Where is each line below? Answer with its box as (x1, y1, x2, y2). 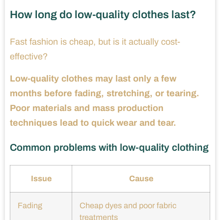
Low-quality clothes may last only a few (10, 74, 176, 84)
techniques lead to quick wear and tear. (10, 118, 176, 128)
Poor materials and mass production (10, 103, 164, 113)
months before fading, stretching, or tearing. (10, 88, 199, 99)
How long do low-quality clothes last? (10, 9, 196, 21)
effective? (10, 52, 48, 62)
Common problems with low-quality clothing (10, 142, 209, 153)
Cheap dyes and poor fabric (80, 201, 176, 210)
